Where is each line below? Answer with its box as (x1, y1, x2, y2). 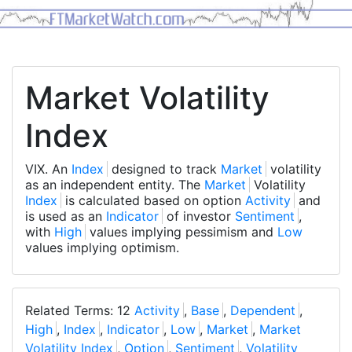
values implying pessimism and (86, 224, 277, 240)
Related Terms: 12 (25, 302, 134, 319)
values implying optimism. (25, 240, 179, 256)
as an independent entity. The (25, 177, 204, 193)
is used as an (25, 208, 106, 225)
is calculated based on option (61, 192, 245, 209)
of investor (163, 208, 235, 225)
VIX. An (25, 161, 71, 178)
